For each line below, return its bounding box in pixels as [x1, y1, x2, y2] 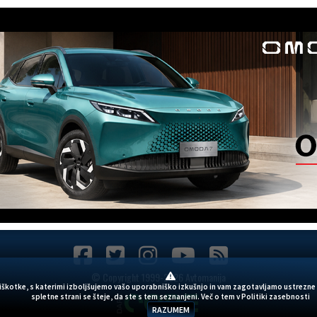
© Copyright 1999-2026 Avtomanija [91, 269, 226, 284]
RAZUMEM [151, 304, 190, 315]
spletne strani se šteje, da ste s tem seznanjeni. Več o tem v [31, 292, 241, 301]
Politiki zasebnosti [241, 292, 310, 301]
